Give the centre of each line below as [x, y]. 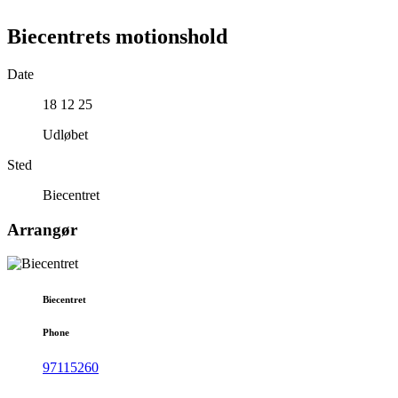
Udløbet [65, 134]
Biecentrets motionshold [117, 36]
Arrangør [42, 229]
